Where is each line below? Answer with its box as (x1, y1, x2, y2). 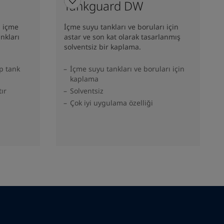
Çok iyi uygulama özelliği (70, 97, 153, 107)
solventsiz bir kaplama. (64, 41, 141, 51)
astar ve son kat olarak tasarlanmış (64, 31, 180, 41)
